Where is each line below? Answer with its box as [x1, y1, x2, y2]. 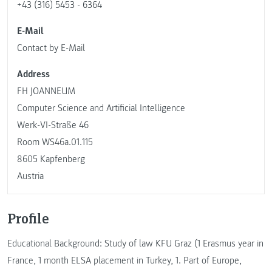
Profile [7, 208, 49, 227]
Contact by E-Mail [17, 42, 85, 55]
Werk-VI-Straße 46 [17, 119, 89, 132]
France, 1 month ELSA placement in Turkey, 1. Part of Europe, [7, 254, 242, 267]
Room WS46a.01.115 [17, 136, 93, 149]
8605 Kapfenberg [17, 153, 85, 166]
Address [17, 68, 50, 81]
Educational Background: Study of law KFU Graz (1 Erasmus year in [7, 237, 263, 250]
